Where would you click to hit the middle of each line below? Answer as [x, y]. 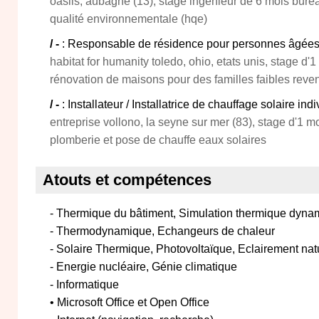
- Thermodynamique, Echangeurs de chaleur [162, 231]
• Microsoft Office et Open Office [130, 302]
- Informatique [84, 284]
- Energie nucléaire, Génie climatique [143, 267]
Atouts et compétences [127, 180]
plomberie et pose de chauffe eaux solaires [158, 140]
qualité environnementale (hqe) [129, 19]
